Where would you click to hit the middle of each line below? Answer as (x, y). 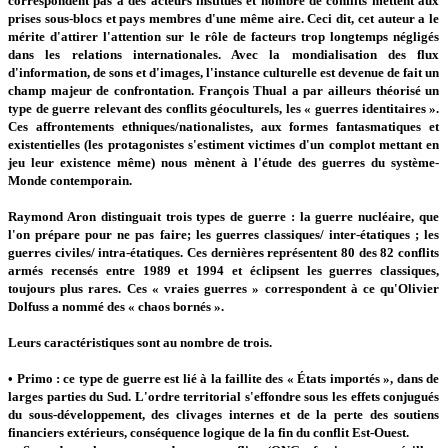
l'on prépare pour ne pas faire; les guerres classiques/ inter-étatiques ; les (224, 234)
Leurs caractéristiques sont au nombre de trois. (140, 342)
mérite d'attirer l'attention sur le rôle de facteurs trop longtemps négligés (224, 36)
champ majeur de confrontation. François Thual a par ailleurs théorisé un (224, 90)
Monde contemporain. (70, 180)
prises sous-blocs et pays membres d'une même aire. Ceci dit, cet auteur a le (224, 18)
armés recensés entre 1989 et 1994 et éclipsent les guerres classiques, (224, 270)
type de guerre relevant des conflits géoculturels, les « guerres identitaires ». (224, 108)
